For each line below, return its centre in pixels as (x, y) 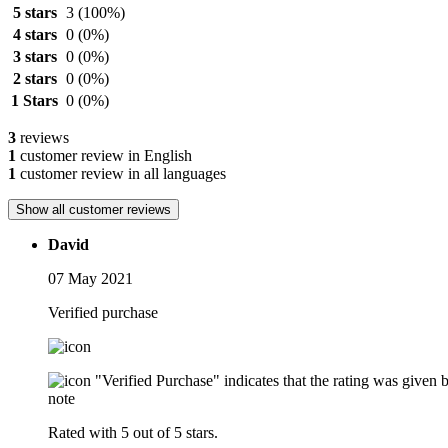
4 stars (34, 34)
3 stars (34, 56)
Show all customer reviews (93, 209)
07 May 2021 (90, 278)
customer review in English (104, 155)
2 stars (34, 78)
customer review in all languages (121, 173)
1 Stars (34, 100)
